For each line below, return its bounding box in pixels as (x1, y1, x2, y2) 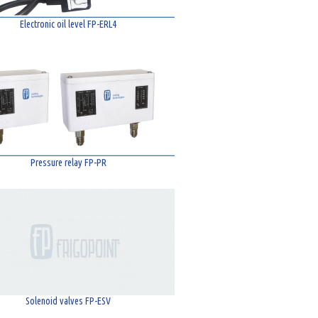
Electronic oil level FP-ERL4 (20, 18, 116, 30)
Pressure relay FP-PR (30, 157, 106, 168)
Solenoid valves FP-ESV (26, 295, 111, 307)
